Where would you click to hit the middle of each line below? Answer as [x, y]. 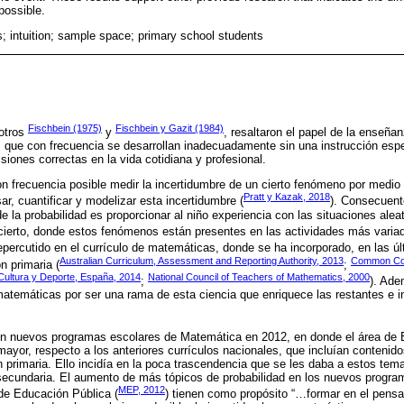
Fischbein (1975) [65, 128]
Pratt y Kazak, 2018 [287, 197]
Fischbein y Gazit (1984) [170, 128]
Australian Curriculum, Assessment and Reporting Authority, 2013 [202, 260]
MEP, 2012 [142, 389]
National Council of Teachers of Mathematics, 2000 [259, 277]
